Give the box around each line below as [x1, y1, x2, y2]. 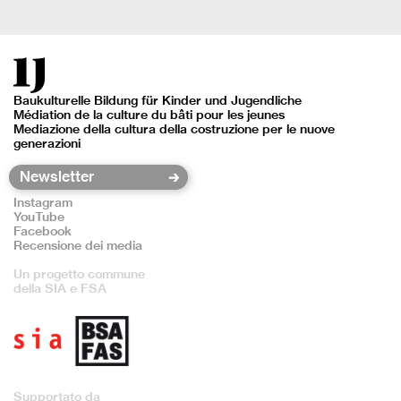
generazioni [13, 135, 81, 152]
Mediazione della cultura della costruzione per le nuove [13, 121, 335, 138]
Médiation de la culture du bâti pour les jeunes [13, 107, 285, 124]
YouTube [13, 209, 64, 226]
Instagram [13, 194, 73, 211]
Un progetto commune [13, 266, 145, 283]
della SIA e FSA [13, 280, 107, 297]
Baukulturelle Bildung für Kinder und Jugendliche [13, 92, 302, 109]
